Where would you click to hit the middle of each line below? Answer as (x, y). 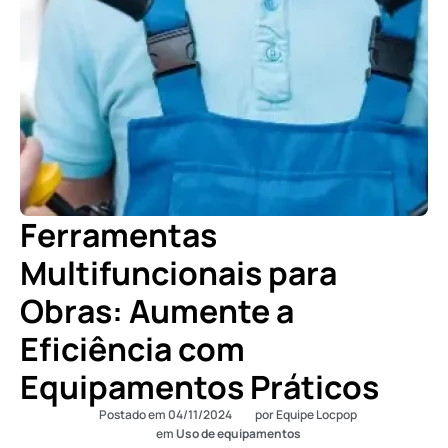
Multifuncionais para (178, 273)
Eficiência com (132, 349)
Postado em (132, 414)
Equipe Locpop (315, 414)
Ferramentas (118, 235)
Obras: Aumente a (157, 311)
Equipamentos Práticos (199, 387)
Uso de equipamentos (238, 433)
